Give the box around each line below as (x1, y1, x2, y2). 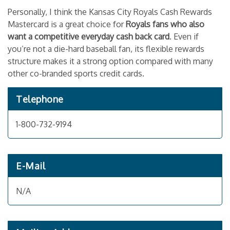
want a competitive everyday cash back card (8, 31, 169, 42)
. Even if (169, 31, 199, 42)
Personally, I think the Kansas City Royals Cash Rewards (8, 7, 212, 17)
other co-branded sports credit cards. (8, 68, 144, 79)
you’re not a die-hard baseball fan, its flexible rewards (8, 44, 204, 54)
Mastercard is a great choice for (8, 19, 126, 29)
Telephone (16, 93, 64, 105)
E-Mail (16, 160, 45, 171)
